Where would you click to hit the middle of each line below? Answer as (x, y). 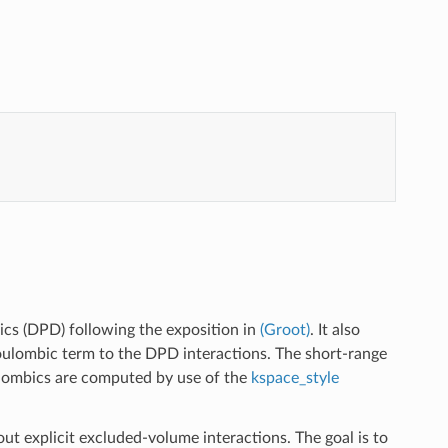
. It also (334, 329)
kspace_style (294, 377)
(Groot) (284, 329)
